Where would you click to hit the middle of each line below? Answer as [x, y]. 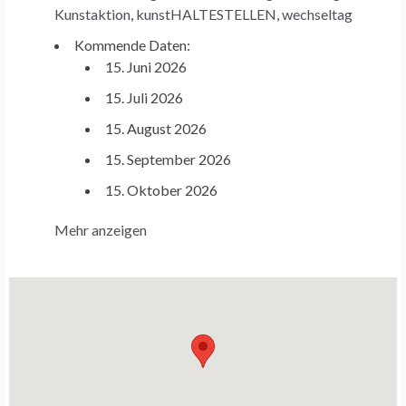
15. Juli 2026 [144, 98]
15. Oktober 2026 [161, 190]
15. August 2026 [156, 129]
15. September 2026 [168, 159]
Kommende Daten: [132, 45]
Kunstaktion [92, 14]
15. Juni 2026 [146, 67]
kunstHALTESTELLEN [206, 14]
